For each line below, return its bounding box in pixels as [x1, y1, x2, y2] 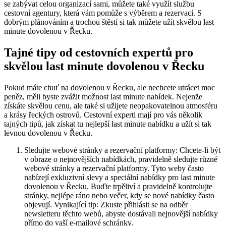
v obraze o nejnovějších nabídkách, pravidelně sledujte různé [24, 154, 217, 163]
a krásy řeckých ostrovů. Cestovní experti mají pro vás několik [4, 110, 202, 119]
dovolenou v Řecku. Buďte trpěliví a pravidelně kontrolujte [24, 182, 212, 191]
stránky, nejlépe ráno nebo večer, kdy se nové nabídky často [24, 191, 214, 200]
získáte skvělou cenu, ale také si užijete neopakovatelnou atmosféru [4, 101, 217, 110]
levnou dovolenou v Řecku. [4, 128, 92, 137]
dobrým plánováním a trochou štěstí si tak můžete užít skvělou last [4, 17, 214, 26]
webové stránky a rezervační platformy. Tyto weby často [24, 163, 204, 173]
